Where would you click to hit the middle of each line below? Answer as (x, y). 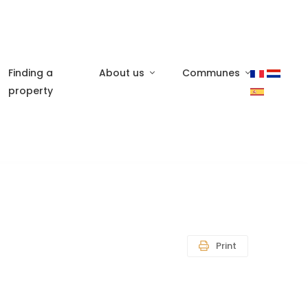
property (30, 90)
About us (122, 73)
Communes (211, 73)
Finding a (30, 73)
